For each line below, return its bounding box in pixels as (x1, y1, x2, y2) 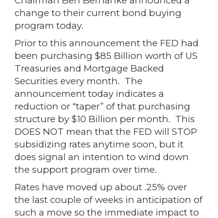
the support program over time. (15, 164, 159, 175)
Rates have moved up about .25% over (15, 182, 187, 193)
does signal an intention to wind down (15, 151, 189, 163)
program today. (15, 20, 83, 31)
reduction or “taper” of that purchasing (15, 101, 190, 112)
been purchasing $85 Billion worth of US (15, 50, 198, 61)
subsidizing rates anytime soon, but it (15, 139, 183, 150)
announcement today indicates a (15, 88, 164, 99)
